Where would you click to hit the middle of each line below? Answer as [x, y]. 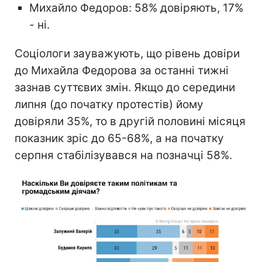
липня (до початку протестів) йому [109, 104]
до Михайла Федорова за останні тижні [122, 70]
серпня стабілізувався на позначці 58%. [123, 155]
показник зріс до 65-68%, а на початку [119, 138]
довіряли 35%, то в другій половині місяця [130, 121]
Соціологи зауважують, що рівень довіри [127, 53]
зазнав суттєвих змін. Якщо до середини [125, 87]
